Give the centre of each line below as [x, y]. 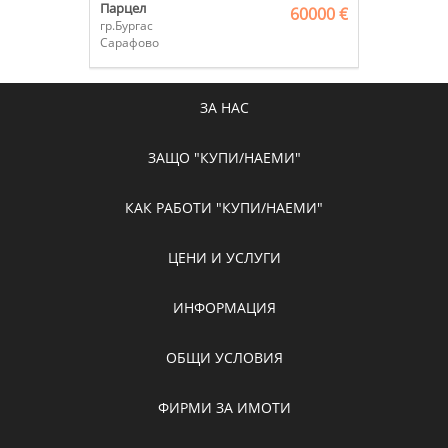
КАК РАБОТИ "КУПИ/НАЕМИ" [224, 207]
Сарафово [129, 43]
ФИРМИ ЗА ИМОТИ [224, 407]
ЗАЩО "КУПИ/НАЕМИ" [224, 157]
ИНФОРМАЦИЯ [224, 307]
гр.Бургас [126, 26]
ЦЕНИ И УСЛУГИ [224, 257]
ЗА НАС [224, 107]
